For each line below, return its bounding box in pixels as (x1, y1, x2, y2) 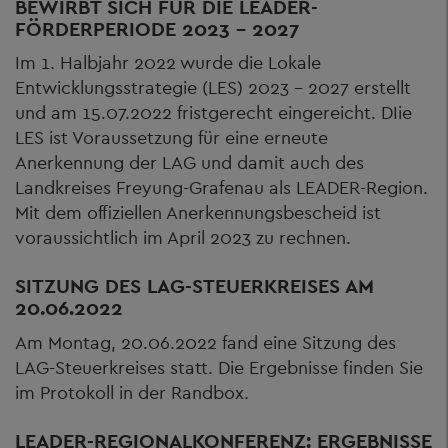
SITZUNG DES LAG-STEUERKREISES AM (15, 273, 374, 299)
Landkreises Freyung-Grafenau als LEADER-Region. (15, 176, 428, 199)
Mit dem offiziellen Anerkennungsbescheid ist (15, 201, 381, 224)
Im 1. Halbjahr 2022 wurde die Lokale (15, 51, 321, 74)
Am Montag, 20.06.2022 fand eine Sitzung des (15, 330, 396, 354)
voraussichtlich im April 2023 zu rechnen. (15, 226, 351, 249)
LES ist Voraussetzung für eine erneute (15, 126, 328, 149)
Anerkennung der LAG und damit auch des (15, 151, 364, 174)
